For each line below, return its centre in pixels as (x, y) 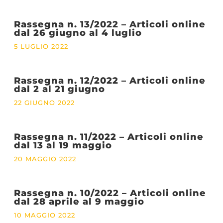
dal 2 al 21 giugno (59, 89)
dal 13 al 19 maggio (63, 145)
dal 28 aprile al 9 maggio (79, 201)
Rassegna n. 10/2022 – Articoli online (110, 193)
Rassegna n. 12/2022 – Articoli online (110, 80)
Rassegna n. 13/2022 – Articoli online (110, 24)
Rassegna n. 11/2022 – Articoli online (109, 136)
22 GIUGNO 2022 (44, 103)
